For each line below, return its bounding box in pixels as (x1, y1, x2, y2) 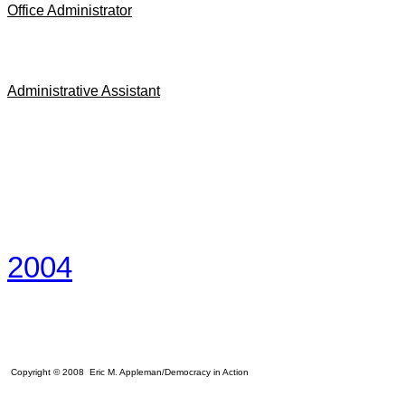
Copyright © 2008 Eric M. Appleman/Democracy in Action (11, 367, 249, 377)
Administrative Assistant (7, 83, 160, 99)
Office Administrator (7, 3, 132, 18)
